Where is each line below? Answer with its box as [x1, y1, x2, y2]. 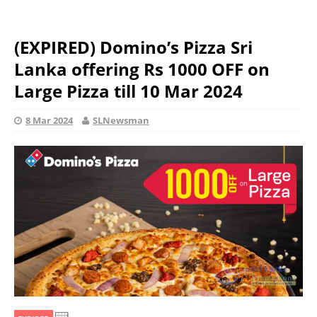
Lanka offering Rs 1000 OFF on [14, 57, 270, 81]
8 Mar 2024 [25, 114, 73, 127]
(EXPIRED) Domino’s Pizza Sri [14, 35, 253, 59]
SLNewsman [93, 114, 149, 127]
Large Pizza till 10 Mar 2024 [14, 79, 243, 103]
